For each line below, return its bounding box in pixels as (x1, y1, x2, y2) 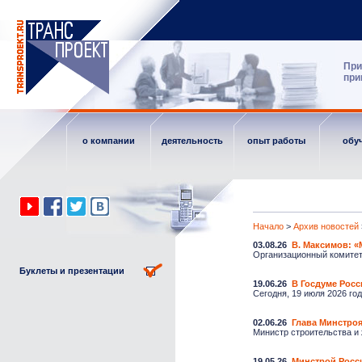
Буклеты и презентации (19, 266, 124, 276)
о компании (82, 136, 135, 145)
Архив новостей (293, 221, 359, 232)
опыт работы (247, 136, 305, 145)
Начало (253, 221, 284, 232)
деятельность (161, 136, 223, 145)
